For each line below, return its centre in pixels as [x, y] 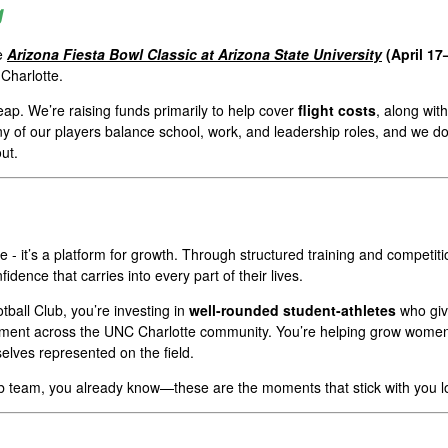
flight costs [337, 110]
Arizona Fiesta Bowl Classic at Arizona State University [194, 54]
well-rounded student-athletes [292, 310]
